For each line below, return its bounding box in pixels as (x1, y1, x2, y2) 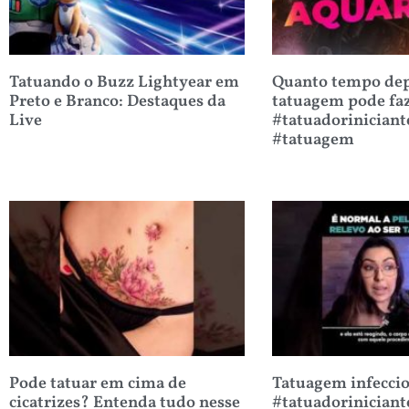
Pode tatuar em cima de (9, 372, 186, 396)
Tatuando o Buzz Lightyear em (9, 71, 239, 95)
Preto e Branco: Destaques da (9, 90, 225, 114)
